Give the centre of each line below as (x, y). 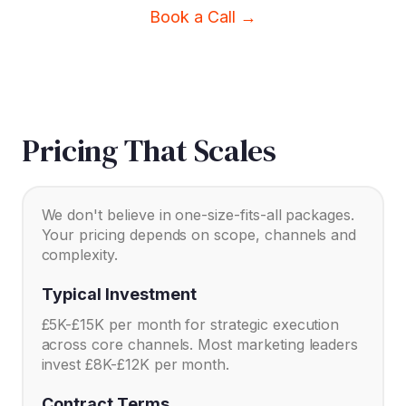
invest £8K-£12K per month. (135, 365)
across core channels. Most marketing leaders (200, 345)
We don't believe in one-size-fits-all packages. (198, 215)
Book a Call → (203, 16)
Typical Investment (119, 295)
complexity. (79, 255)
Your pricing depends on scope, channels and (199, 235)
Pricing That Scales (149, 150)
